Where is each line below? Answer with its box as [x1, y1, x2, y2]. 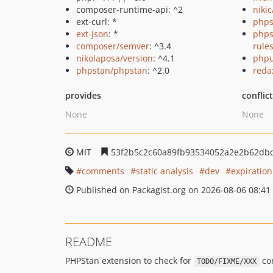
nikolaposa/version [76, 52, 153, 64]
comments [82, 165, 124, 177]
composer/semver [76, 40, 149, 52]
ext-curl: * [76, 16, 117, 27]
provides [65, 90, 101, 101]
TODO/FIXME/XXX [196, 257, 257, 266]
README [65, 233, 112, 250]
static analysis [136, 165, 193, 177]
